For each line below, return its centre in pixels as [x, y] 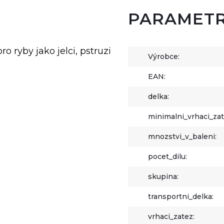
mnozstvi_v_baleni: [182, 136]
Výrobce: [164, 56]
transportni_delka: [181, 196]
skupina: [163, 176]
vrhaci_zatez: [171, 216]
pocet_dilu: [168, 156]
